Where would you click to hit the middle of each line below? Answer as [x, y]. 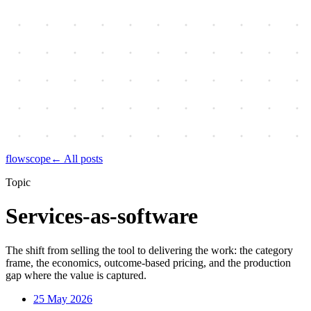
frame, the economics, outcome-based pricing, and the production [148, 262]
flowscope [28, 159]
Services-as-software [102, 216]
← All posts [77, 159]
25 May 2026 [63, 299]
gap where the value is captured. [76, 275]
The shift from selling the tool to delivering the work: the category [149, 250]
